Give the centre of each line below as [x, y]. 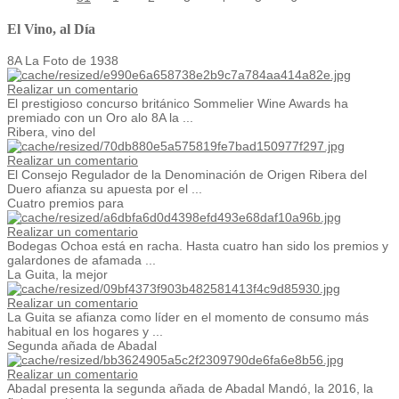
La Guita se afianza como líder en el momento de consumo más [188, 317]
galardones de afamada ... [81, 260]
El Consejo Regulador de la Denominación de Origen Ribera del [187, 174]
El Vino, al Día [51, 29]
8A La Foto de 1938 [63, 60]
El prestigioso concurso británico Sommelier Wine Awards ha [178, 103]
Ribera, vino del [51, 131]
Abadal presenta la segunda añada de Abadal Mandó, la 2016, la [190, 388]
